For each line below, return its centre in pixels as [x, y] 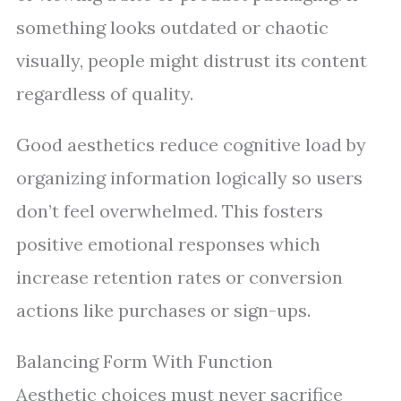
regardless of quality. [105, 94]
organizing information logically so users [189, 178]
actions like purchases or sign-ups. [163, 310]
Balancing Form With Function [145, 361]
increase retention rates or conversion [179, 277]
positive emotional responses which [168, 244]
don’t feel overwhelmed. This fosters [170, 211]
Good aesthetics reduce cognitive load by [191, 145]
